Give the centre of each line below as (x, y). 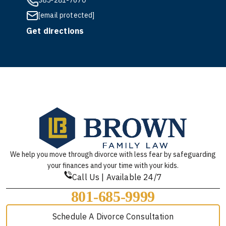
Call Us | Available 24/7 (117, 177)
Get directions (55, 31)
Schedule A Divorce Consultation (113, 216)
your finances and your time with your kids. (113, 165)
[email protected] (67, 15)
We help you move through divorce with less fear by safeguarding (113, 154)
